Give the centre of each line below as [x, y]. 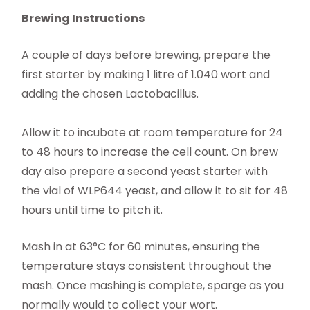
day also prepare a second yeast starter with [145, 172]
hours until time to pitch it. [92, 210]
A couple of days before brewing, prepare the [146, 55]
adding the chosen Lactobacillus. [110, 94]
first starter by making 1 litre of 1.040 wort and [146, 75]
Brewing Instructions [83, 19]
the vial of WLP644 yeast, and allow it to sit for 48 [155, 191]
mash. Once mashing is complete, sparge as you [153, 286]
